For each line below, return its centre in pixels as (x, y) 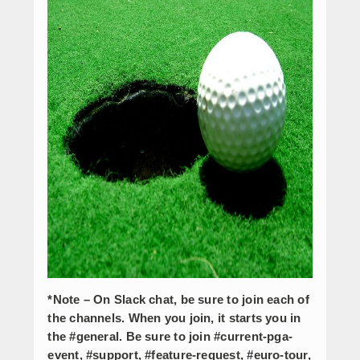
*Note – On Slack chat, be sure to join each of (178, 299)
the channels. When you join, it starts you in (174, 317)
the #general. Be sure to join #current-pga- (170, 336)
